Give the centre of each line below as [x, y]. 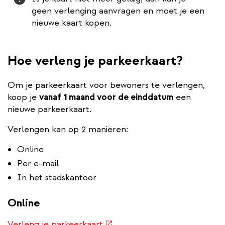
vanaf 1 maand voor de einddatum [106, 97]
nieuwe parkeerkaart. [49, 109]
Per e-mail [38, 163]
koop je [23, 97]
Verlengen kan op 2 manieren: [68, 129]
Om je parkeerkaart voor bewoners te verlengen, [106, 85]
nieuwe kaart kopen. [72, 23]
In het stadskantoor [57, 177]
